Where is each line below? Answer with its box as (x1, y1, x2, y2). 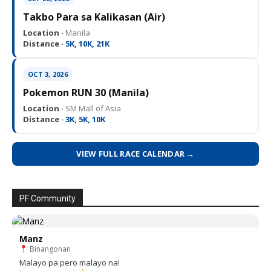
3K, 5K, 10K (64, 113, 105, 125)
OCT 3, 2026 (28, 69, 68, 79)
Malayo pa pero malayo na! (19, 256, 120, 268)
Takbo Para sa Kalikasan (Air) (23, 10, 165, 24)
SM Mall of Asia (64, 102, 121, 114)
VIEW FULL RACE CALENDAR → (76, 148, 195, 159)
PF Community (19, 193, 76, 203)
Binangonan (27, 243, 71, 254)
